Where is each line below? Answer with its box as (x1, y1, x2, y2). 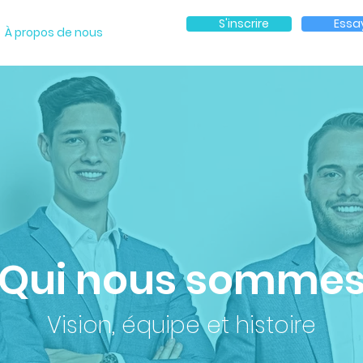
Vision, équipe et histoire (47, 310, 316, 341)
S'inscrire (219, 15, 269, 32)
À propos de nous (5, 24, 103, 41)
